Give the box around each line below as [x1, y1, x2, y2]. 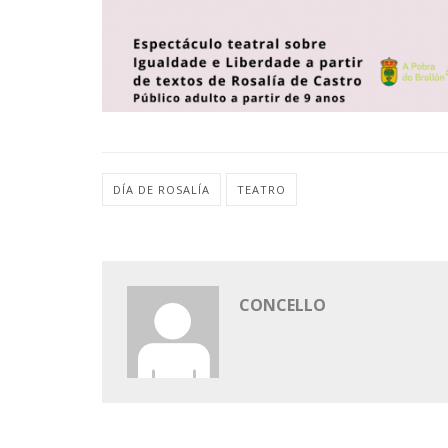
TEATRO [237, 181, 286, 197]
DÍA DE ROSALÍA [113, 181, 210, 197]
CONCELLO [239, 293, 326, 316]
